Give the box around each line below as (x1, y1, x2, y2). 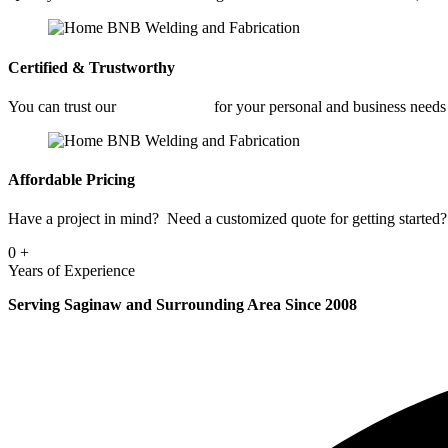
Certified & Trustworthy (8, 58, 175, 76)
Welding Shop (120, 97, 210, 115)
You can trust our (8, 97, 120, 115)
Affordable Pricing (8, 171, 135, 189)
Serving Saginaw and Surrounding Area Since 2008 (8, 296, 357, 314)
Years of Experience (8, 262, 135, 280)
